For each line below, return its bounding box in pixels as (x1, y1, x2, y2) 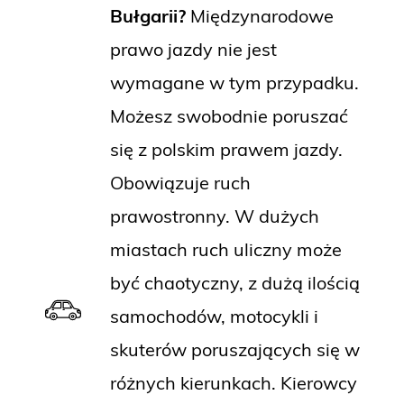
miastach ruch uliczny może (109, 238, 342, 262)
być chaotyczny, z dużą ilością (109, 271, 360, 295)
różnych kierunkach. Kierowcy (109, 372, 357, 395)
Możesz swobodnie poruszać (109, 105, 348, 128)
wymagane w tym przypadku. (109, 71, 359, 95)
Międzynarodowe (189, 5, 334, 28)
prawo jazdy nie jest (109, 38, 277, 61)
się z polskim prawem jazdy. (109, 138, 343, 161)
